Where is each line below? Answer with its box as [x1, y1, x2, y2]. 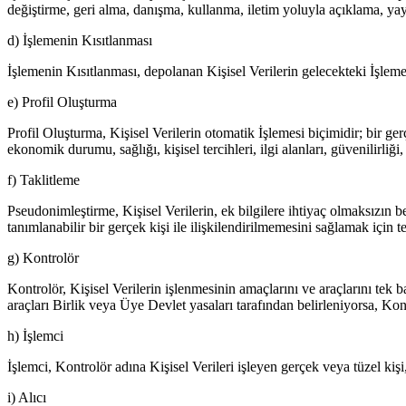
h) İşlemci [7, 327, 63, 343]
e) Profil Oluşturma [7, 93, 117, 110]
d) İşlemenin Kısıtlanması [7, 32, 152, 48]
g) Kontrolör [7, 249, 79, 266]
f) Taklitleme [7, 171, 80, 188]
